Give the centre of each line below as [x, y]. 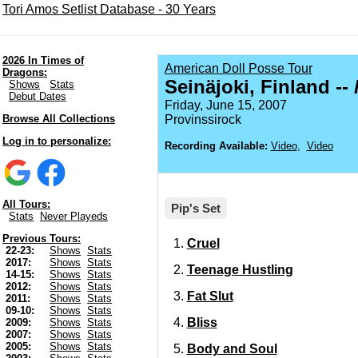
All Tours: [26, 205]
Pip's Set [195, 208]
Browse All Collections [59, 119]
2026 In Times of [43, 60]
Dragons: [25, 72]
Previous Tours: [42, 239]
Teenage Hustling [240, 270]
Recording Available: [216, 146]
